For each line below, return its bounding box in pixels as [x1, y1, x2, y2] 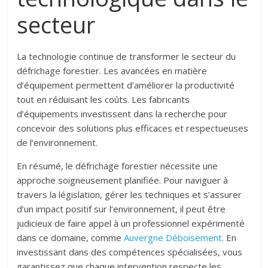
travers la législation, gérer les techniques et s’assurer [17, 188, 242, 201]
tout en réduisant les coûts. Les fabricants [17, 93, 190, 106]
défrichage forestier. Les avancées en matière [17, 65, 208, 77]
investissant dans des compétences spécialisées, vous [17, 246, 243, 258]
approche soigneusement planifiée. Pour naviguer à [17, 174, 229, 187]
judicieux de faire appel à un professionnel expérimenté [17, 217, 245, 230]
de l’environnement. [17, 136, 98, 149]
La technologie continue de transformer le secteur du [17, 50, 236, 63]
